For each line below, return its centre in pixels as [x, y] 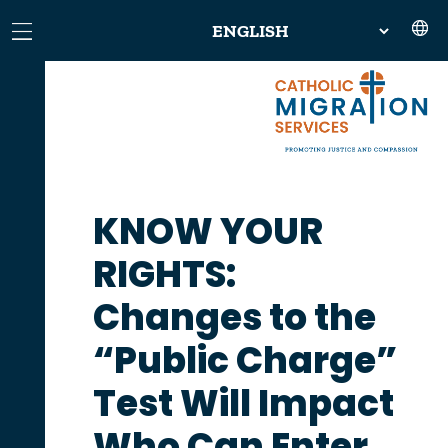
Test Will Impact [243, 403]
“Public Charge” [244, 360]
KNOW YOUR [207, 231]
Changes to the [234, 317]
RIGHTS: [164, 274]
